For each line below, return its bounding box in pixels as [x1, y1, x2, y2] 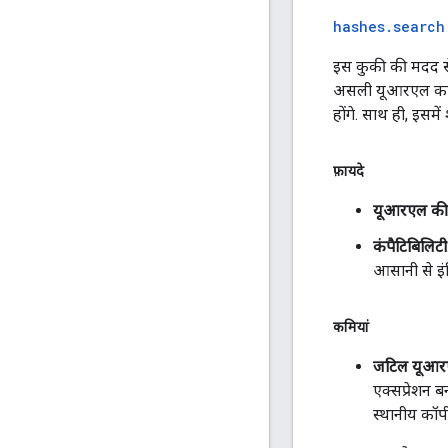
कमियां [333, 318, 369, 335]
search [393, 16, 445, 36]
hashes [333, 16, 385, 36]
